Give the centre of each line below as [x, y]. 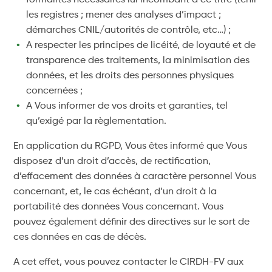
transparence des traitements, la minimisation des [138, 61]
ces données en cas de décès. [80, 237]
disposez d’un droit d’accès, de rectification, [112, 161]
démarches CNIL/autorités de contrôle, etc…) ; [129, 30]
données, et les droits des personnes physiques [130, 76]
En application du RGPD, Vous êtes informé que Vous [131, 146]
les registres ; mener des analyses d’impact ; [124, 15]
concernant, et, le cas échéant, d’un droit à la [115, 192]
